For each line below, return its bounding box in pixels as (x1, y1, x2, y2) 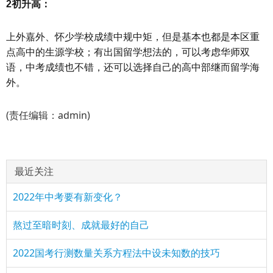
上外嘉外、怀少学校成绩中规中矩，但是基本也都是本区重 (6, 32, 260, 43)
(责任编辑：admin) (6, 108, 90, 122)
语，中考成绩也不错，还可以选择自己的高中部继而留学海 (6, 62, 260, 73)
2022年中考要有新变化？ (13, 190, 122, 204)
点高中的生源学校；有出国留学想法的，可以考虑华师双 (6, 47, 250, 58)
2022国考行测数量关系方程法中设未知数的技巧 (13, 246, 220, 260)
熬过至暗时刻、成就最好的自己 (13, 218, 149, 232)
